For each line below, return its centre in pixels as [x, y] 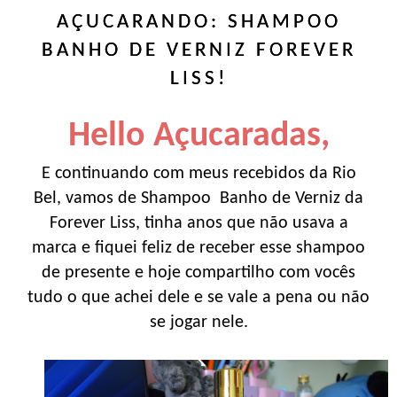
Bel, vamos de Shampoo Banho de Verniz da [198, 198]
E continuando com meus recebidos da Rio [198, 173]
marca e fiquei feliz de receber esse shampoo [198, 248]
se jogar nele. [198, 322]
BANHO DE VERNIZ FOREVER [198, 51]
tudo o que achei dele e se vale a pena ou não [198, 297]
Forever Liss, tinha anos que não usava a [198, 223]
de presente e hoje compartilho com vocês [198, 272]
